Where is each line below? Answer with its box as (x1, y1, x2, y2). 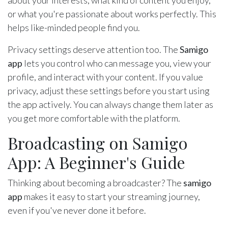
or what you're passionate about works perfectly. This (8, 8, 216, 20)
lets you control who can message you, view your (22, 58, 211, 69)
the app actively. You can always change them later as (8, 99, 213, 110)
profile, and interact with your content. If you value (8, 71, 203, 83)
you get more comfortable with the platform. (8, 112, 180, 124)
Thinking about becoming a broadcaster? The (8, 177, 183, 189)
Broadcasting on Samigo (8, 132, 188, 154)
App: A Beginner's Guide (8, 151, 185, 174)
